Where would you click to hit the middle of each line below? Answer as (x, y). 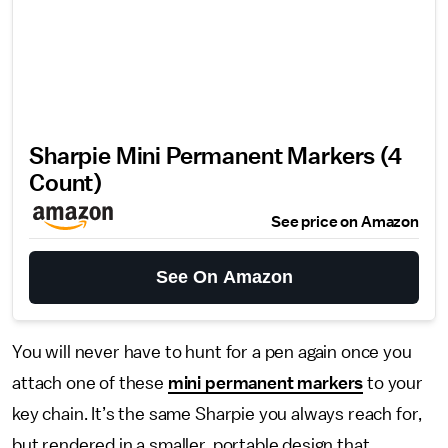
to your (393, 383)
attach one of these (90, 383)
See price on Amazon (345, 222)
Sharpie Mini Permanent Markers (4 (215, 157)
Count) (66, 184)
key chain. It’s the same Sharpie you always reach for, (217, 414)
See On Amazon (224, 277)
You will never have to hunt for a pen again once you (212, 352)
